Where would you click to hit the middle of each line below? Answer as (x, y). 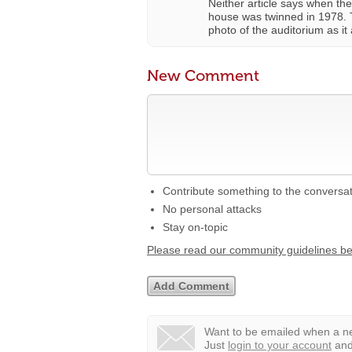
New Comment (203, 75)
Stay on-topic (195, 227)
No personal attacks (212, 209)
